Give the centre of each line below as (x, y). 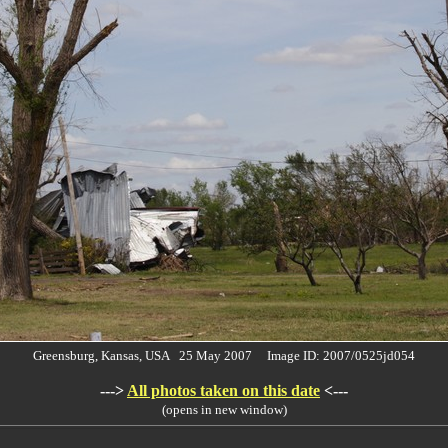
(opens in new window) (224, 409)
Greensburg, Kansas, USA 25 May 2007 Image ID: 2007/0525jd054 (224, 355)
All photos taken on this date (223, 390)
